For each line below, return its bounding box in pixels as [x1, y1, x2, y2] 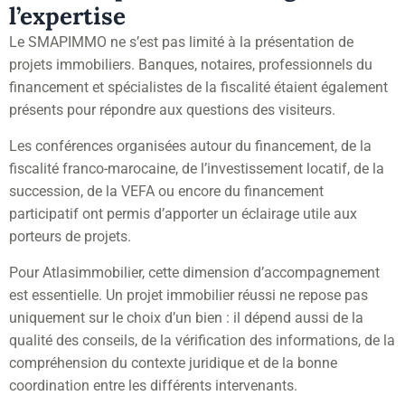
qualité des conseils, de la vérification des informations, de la [9, 331, 395, 349]
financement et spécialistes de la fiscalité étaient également [9, 78, 388, 96]
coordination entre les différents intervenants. [9, 376, 297, 394]
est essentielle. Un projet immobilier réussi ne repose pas [9, 286, 368, 304]
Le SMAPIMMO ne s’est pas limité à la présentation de [9, 33, 353, 51]
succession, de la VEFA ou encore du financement [9, 182, 324, 200]
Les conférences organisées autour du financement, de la [9, 137, 372, 155]
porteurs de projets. [9, 227, 131, 245]
